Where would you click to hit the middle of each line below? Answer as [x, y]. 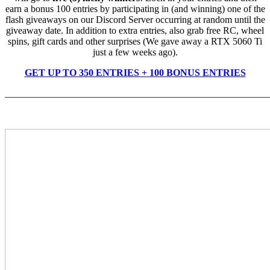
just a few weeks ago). [135, 52]
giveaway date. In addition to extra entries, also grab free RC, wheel [135, 31]
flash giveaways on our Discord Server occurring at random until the [135, 20]
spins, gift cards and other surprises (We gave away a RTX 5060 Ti [135, 42]
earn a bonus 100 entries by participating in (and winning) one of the [135, 9]
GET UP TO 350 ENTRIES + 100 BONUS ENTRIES [135, 73]
